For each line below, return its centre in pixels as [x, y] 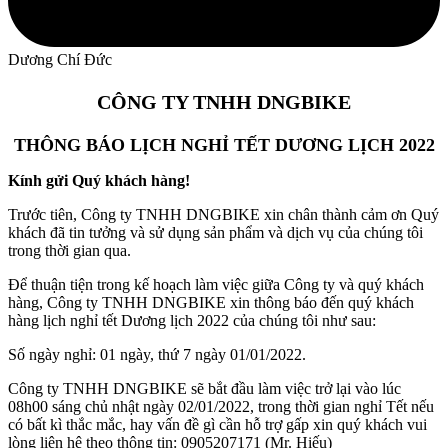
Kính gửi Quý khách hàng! [99, 181]
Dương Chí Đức [60, 59]
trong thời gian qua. [69, 251]
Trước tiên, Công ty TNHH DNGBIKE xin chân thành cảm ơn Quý [223, 215]
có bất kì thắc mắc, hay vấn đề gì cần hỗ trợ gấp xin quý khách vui [217, 425]
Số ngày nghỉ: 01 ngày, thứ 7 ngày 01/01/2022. [157, 355]
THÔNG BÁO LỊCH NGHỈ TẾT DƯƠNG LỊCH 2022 [224, 145]
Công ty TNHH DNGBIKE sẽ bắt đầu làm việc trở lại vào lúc [204, 389]
